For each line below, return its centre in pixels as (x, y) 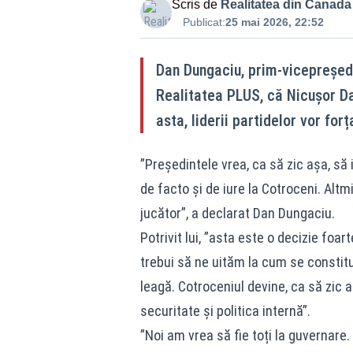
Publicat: (204, 22)
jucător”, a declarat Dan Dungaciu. (237, 213)
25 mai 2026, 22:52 (274, 22)
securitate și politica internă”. (225, 310)
